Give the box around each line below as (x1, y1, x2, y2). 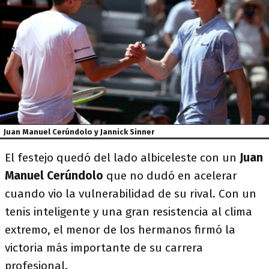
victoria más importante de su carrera (5, 240, 203, 255)
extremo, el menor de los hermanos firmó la (5, 222, 235, 237)
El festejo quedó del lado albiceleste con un (5, 150, 240, 165)
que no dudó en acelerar (103, 168, 237, 183)
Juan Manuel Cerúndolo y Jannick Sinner (4, 127, 155, 136)
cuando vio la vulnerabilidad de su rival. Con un (5, 186, 256, 201)
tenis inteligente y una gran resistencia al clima (5, 204, 252, 219)
